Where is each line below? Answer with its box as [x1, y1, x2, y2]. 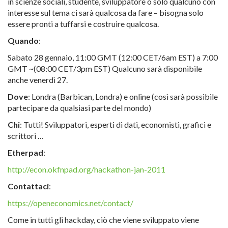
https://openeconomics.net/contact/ [8, 198, 133, 208]
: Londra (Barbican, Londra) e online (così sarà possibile [28, 92, 218, 101]
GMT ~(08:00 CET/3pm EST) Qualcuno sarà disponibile [8, 64, 202, 73]
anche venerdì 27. [8, 75, 68, 84]
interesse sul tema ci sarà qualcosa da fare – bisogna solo [8, 8, 204, 17]
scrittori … [8, 131, 44, 140]
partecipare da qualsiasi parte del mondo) [8, 103, 151, 112]
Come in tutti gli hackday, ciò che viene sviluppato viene [8, 215, 199, 224]
